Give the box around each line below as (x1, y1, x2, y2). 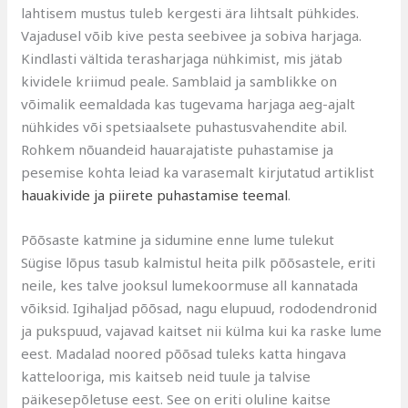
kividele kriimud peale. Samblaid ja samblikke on (21, 71, 338, 90)
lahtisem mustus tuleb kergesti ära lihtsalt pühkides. (21, 3, 360, 22)
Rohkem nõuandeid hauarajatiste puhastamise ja (21, 139, 334, 158)
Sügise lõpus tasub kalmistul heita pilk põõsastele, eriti (21, 252, 376, 271)
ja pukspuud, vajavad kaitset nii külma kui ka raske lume (21, 321, 382, 340)
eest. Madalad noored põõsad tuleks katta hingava (21, 343, 347, 362)
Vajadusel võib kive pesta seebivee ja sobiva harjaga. (21, 25, 362, 45)
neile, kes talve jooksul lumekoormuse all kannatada (21, 275, 359, 294)
